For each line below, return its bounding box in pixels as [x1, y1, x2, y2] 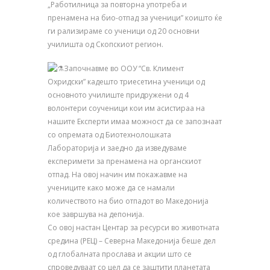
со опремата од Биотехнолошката [48, 130, 171, 140]
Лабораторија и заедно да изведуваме [48, 143, 187, 154]
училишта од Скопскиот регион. [48, 39, 163, 50]
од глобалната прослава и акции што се [48, 249, 192, 260]
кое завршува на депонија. [48, 209, 144, 220]
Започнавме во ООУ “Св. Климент [64, 63, 184, 74]
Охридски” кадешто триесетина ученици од [48, 77, 205, 87]
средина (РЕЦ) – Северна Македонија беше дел [48, 236, 216, 246]
